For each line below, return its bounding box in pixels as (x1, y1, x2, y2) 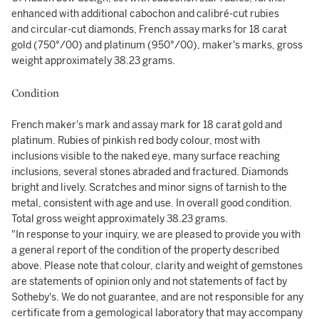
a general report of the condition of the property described (11, 244, 279, 256)
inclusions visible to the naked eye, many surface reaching (11, 150, 280, 162)
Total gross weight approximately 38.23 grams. (11, 213, 228, 225)
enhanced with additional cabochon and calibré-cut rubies (11, 8, 279, 20)
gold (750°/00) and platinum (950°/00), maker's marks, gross (11, 39, 303, 51)
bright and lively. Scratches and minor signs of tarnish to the (11, 182, 287, 194)
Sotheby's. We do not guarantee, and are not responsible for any (11, 291, 303, 303)
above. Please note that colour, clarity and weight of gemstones (11, 260, 303, 272)
